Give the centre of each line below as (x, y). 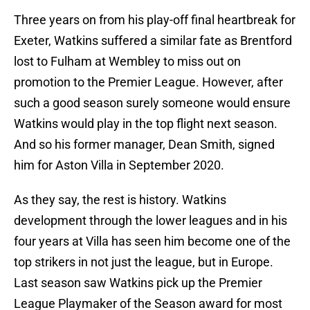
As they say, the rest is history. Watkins (120, 200)
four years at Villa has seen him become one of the (152, 241)
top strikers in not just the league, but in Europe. (144, 262)
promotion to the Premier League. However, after (148, 82)
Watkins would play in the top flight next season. (146, 124)
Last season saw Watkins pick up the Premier (138, 283)
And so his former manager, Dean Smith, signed (144, 145)
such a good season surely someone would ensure (152, 103)
